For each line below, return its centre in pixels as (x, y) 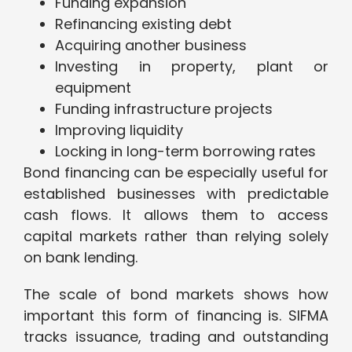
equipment (93, 88)
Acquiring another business (151, 46)
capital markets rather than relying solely (176, 236)
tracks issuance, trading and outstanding (176, 337)
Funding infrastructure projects (164, 109)
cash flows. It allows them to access (176, 215)
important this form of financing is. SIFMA (176, 316)
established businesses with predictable (176, 194)
